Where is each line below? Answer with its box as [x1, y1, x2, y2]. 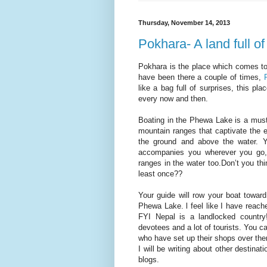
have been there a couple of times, [138, 73, 264, 82]
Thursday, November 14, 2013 [138, 19, 230, 27]
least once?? [138, 169, 182, 179]
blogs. [138, 255, 159, 265]
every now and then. [138, 94, 208, 104]
